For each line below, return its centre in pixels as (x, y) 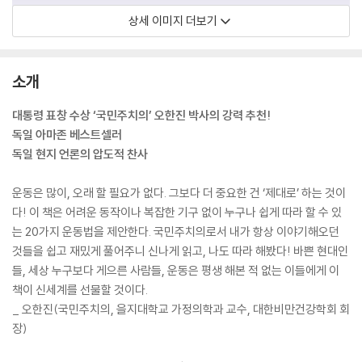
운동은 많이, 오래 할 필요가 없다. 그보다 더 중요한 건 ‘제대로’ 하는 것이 (179, 193)
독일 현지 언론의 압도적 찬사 (80, 154)
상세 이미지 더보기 (173, 21)
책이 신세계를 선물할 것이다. (80, 290)
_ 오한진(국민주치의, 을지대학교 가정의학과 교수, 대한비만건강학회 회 (181, 309)
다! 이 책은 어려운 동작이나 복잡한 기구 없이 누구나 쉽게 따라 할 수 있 (177, 212)
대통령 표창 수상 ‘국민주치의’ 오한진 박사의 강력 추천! (141, 115)
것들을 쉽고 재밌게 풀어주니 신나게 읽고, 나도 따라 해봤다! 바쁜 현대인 (180, 251)
